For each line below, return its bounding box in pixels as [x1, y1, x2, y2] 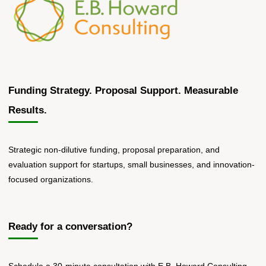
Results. [8, 104, 47, 116]
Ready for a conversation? [8, 220, 133, 232]
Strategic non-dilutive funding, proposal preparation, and [8, 145, 220, 155]
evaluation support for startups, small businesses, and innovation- [8, 160, 255, 170]
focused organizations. [8, 175, 94, 185]
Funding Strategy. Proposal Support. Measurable [8, 85, 239, 97]
